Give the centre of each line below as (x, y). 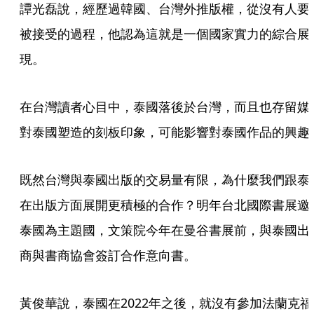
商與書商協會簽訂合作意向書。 (108, 255)
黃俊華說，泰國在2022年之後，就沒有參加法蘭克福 (166, 303)
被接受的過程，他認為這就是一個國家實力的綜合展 (165, 34)
